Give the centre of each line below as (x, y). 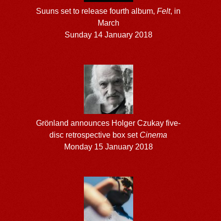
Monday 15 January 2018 (108, 147)
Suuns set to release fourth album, (97, 11)
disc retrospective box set (95, 135)
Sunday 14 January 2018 (108, 35)
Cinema (154, 135)
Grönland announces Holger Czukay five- (109, 123)
